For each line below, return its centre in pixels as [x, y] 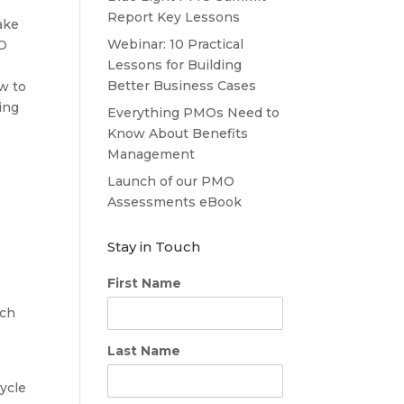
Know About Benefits [178, 133]
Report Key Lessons [174, 17]
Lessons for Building [175, 64]
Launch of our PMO [171, 181]
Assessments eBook [175, 202]
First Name [145, 283]
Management [151, 154]
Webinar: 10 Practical [176, 44]
